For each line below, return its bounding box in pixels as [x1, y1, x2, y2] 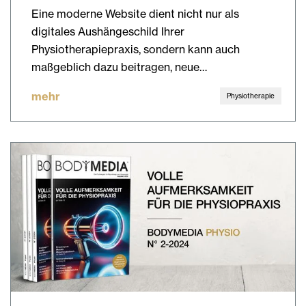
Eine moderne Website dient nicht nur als [31, 6, 239, 20]
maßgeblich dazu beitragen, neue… [31, 59, 207, 74]
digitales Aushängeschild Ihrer [31, 24, 184, 38]
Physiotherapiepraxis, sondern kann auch [31, 42, 240, 56]
